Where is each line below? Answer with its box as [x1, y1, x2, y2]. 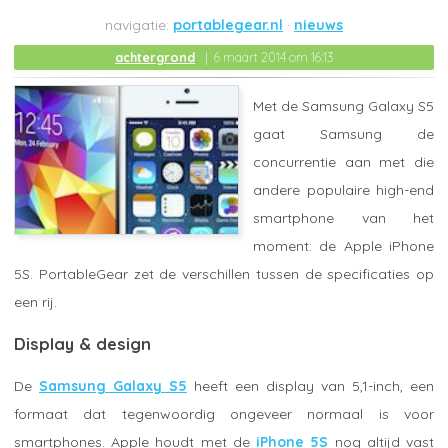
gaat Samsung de [253, 124, 434, 143]
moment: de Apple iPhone [253, 236, 434, 255]
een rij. [14, 292, 57, 311]
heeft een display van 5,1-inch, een [187, 376, 434, 395]
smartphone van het [253, 208, 434, 227]
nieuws [294, 16, 343, 34]
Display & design [14, 333, 151, 354]
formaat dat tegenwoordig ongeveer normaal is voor [14, 404, 434, 423]
